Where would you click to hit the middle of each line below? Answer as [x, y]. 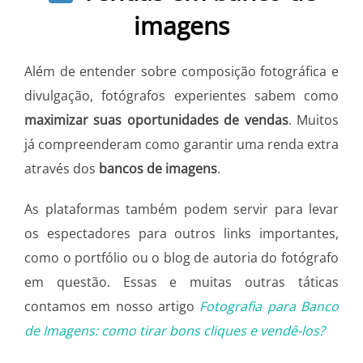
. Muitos [314, 120]
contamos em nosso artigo [109, 306]
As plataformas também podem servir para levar [181, 209]
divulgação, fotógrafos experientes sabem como [181, 95]
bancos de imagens [156, 168]
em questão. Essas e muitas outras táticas [181, 282]
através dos [60, 168]
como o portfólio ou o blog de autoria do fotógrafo [181, 257]
